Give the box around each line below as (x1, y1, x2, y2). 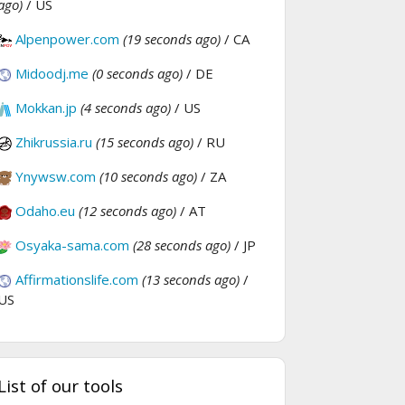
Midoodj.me (15, 63, 89, 82)
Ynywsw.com (15, 166, 96, 185)
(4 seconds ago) (80, 98, 171, 117)
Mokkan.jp (15, 98, 77, 117)
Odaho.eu (15, 201, 75, 220)
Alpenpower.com (15, 29, 119, 48)
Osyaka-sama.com (15, 235, 129, 254)
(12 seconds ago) (79, 201, 176, 220)
